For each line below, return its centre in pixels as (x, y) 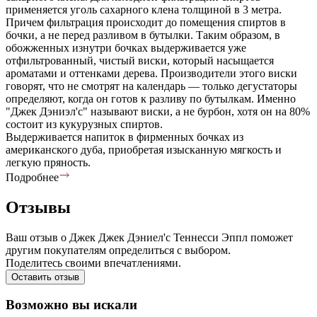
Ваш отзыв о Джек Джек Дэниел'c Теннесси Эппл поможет (149, 237)
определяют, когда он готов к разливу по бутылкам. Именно (151, 98)
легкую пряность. (48, 162)
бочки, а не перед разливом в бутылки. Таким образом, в (143, 35)
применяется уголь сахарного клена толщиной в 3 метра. (144, 9)
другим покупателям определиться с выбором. (118, 250)
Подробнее (32, 177)
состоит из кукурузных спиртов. (84, 124)
